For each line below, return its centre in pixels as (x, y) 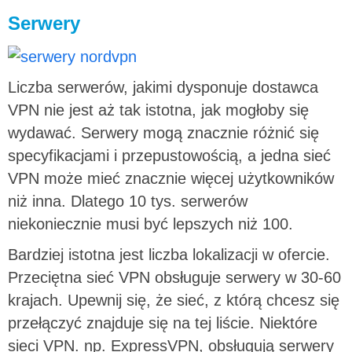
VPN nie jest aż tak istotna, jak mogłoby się (158, 110)
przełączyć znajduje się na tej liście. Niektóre (163, 323)
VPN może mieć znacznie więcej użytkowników (171, 178)
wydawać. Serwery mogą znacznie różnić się (163, 132)
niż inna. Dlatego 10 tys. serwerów (128, 201)
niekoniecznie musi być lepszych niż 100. (150, 224)
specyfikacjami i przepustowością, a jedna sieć (169, 155)
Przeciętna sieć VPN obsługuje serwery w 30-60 (174, 277)
